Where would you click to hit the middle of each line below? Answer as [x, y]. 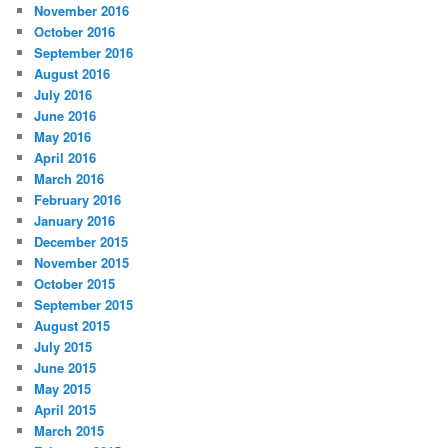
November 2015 [82, 263]
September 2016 [84, 53]
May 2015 [63, 389]
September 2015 [84, 305]
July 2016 [63, 95]
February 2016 [78, 200]
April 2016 [65, 158]
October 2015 [75, 284]
